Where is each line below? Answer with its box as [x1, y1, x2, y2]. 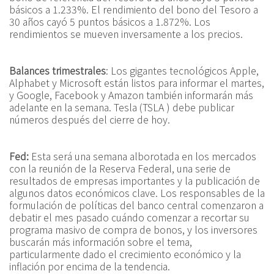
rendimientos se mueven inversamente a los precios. [9, 26, 243, 41]
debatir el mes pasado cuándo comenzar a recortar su [9, 210, 250, 224]
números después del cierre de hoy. [9, 112, 170, 127]
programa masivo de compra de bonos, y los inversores [9, 222, 257, 237]
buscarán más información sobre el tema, [9, 234, 192, 249]
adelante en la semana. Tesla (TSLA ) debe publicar [9, 100, 234, 114]
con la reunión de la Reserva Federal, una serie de [9, 161, 231, 176]
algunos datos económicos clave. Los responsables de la [9, 185, 265, 200]
